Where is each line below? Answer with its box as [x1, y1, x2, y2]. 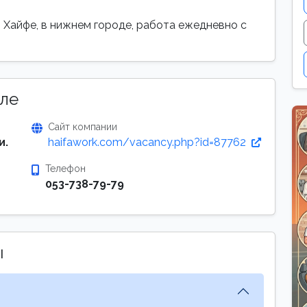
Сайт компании [48, 121, 117, 132]
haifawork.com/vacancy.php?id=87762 [48, 136, 249, 149]
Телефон [45, 163, 86, 174]
